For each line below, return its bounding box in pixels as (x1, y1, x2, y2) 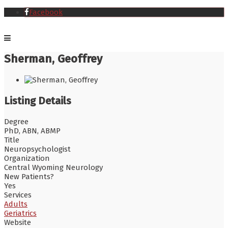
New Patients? (4, 172, 54, 181)
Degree (4, 117, 28, 126)
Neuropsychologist (4, 144, 71, 154)
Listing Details (4, 94, 71, 107)
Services (4, 190, 32, 199)
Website (4, 217, 31, 227)
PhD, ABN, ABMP (4, 126, 61, 135)
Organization (4, 153, 50, 163)
